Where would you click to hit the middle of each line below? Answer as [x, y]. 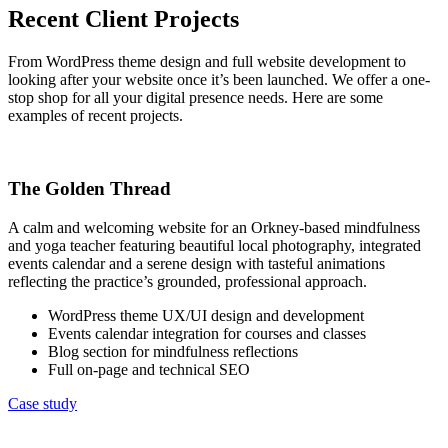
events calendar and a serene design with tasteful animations [196, 263]
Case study [42, 403]
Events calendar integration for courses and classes [207, 333]
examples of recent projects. [95, 116]
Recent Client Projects [123, 19]
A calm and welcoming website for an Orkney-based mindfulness [214, 227]
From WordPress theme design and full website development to [207, 62]
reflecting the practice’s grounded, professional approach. [187, 281]
